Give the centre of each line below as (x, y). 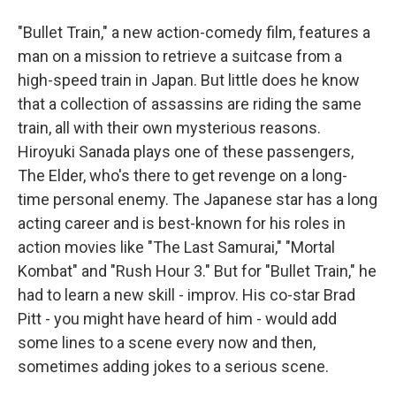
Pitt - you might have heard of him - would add (177, 319)
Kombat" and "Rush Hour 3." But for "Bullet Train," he (197, 271)
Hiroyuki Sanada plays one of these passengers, (186, 152)
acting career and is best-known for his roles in (182, 223)
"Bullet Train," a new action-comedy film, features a (194, 32)
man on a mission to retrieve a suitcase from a (180, 56)
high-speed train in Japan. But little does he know (189, 80)
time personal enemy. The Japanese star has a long (198, 199)
